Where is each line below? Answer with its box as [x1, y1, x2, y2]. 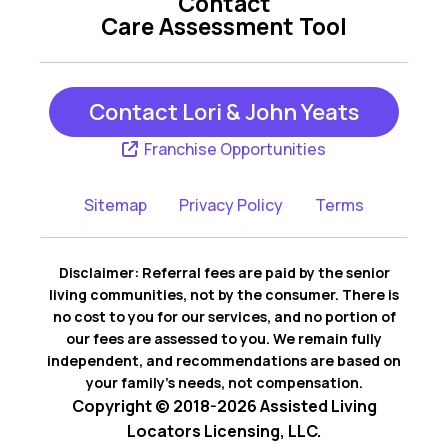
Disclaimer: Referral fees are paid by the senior [58, 262, 390, 282]
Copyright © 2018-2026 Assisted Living [71, 394, 377, 417]
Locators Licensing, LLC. [127, 419, 321, 442]
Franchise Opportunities [141, 137, 326, 160]
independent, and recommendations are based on [47, 350, 401, 370]
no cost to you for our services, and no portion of [52, 306, 396, 326]
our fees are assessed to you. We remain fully [66, 328, 382, 348]
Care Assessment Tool [101, 9, 347, 42]
